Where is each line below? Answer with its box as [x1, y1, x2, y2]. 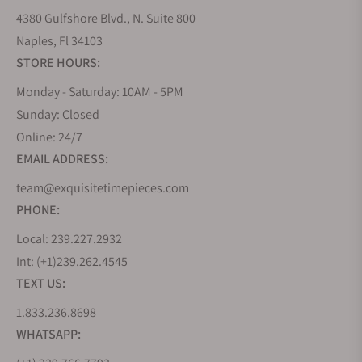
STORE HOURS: [16, 54, 100, 71]
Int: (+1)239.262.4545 [16, 253, 128, 270]
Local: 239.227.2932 [16, 230, 122, 247]
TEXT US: [16, 275, 65, 292]
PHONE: [16, 201, 60, 218]
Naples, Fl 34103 [16, 32, 103, 49]
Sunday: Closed [16, 106, 99, 123]
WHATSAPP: [16, 326, 81, 343]
